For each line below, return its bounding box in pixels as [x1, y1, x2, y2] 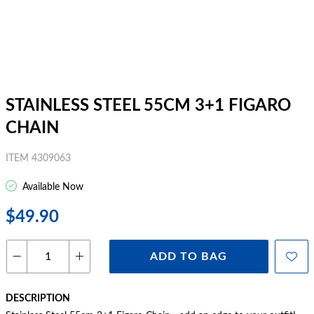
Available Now [20, 182, 83, 192]
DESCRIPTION [6, 294, 70, 303]
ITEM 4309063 [6, 153, 71, 163]
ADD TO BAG [150, 251, 228, 262]
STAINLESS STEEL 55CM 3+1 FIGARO [6, 97, 291, 114]
